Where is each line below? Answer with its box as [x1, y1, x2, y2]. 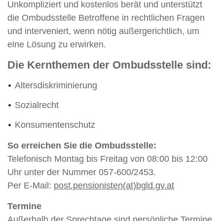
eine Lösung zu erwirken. [7, 39, 106, 49]
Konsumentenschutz [15, 120, 95, 130]
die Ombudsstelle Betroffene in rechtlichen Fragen [7, 13, 205, 23]
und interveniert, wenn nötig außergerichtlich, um [7, 26, 199, 36]
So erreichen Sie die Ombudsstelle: [7, 141, 156, 150]
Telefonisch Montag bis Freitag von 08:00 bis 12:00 [7, 154, 208, 164]
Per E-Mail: [7, 181, 54, 190]
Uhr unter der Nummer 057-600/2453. [7, 167, 156, 177]
